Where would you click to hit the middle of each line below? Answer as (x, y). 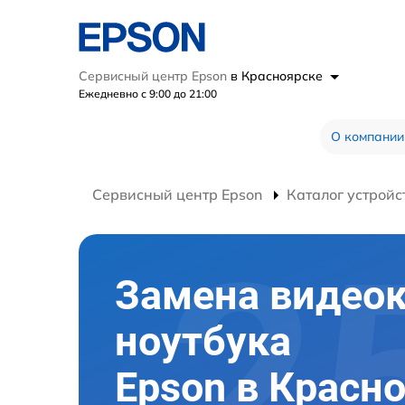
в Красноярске (278, 76)
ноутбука (203, 341)
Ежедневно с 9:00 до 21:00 (148, 94)
